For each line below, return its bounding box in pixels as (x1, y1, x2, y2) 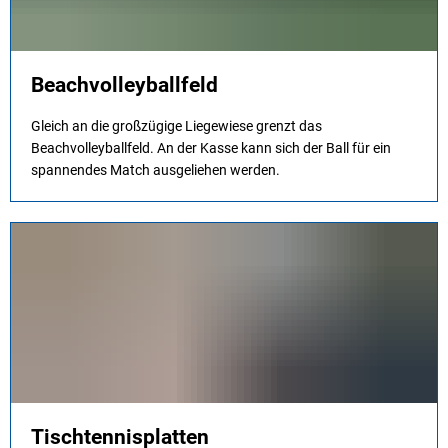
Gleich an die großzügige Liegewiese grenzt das (31, 118, 322, 134)
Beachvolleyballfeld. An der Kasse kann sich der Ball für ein (31, 140, 391, 156)
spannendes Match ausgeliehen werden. (31, 162, 280, 178)
